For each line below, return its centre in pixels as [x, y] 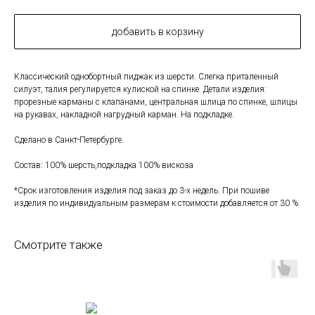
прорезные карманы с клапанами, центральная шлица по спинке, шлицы [156, 102]
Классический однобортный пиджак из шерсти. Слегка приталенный [146, 77]
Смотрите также [58, 245]
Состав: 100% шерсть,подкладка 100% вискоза [104, 166]
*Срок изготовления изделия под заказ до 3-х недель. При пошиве [142, 191]
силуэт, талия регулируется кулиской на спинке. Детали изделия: [140, 90]
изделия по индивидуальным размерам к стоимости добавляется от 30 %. [157, 204]
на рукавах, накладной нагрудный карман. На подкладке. [124, 115]
